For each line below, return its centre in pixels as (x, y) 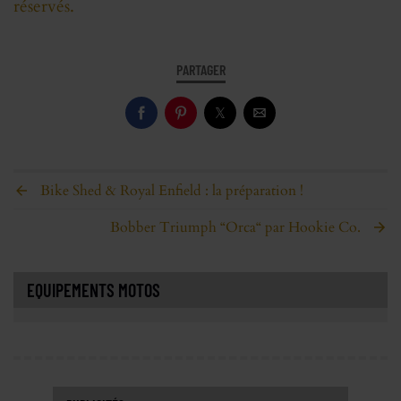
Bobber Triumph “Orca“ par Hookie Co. (235, 228)
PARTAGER (200, 70)
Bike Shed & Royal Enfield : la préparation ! (172, 191)
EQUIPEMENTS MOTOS (94, 290)
